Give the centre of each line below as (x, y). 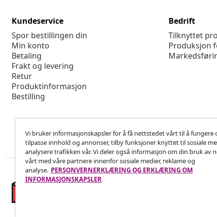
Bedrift (182, 21)
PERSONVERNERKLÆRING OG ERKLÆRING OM (122, 170)
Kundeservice (38, 21)
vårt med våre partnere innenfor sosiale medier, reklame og (110, 161)
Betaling (27, 56)
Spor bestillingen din (49, 36)
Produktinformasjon (49, 86)
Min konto (31, 46)
